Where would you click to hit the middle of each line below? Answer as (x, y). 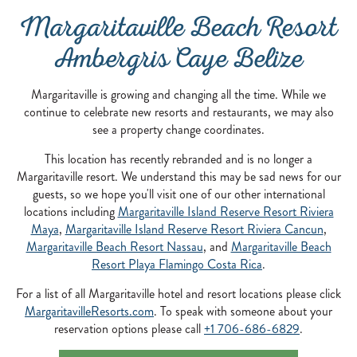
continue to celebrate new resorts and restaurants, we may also (178, 112)
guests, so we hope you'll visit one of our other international (178, 194)
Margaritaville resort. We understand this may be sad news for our (178, 177)
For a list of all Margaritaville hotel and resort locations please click (178, 294)
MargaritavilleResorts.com (89, 311)
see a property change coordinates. (178, 129)
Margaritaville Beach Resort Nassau (114, 247)
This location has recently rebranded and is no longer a (178, 159)
